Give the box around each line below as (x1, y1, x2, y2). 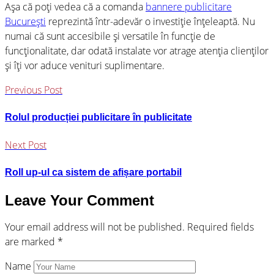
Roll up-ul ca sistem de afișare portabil (5, 167, 182, 178)
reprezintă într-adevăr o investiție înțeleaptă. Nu (46, 14, 255, 28)
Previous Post (5, 83, 62, 97)
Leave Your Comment (5, 191, 154, 209)
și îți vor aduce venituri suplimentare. (5, 58, 165, 72)
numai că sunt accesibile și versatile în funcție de (5, 29, 215, 43)
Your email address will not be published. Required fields (5, 220, 254, 234)
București (5, 14, 46, 28)
